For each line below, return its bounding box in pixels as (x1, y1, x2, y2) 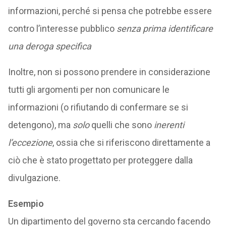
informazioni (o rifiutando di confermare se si (8, 102, 188, 112)
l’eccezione (8, 137, 52, 148)
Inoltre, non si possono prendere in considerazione (8, 67, 210, 77)
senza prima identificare (116, 23, 213, 34)
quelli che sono (89, 120, 154, 130)
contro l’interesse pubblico (8, 23, 117, 34)
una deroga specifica (8, 41, 91, 51)
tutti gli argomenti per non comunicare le (8, 84, 169, 95)
